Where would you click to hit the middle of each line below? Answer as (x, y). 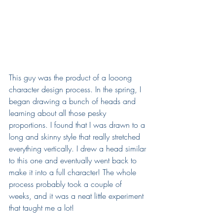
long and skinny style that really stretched (76, 136)
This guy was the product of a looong (72, 77)
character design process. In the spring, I (76, 89)
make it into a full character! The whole (74, 172)
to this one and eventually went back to (74, 160)
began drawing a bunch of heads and (74, 101)
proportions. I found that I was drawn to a (78, 125)
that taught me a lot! (41, 207)
